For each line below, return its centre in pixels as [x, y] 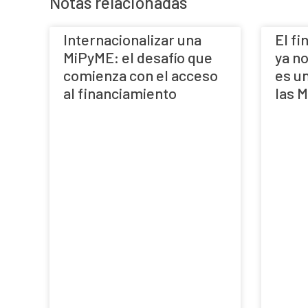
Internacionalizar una [132, 39]
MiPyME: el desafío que [138, 57]
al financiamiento [120, 92]
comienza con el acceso [141, 75]
